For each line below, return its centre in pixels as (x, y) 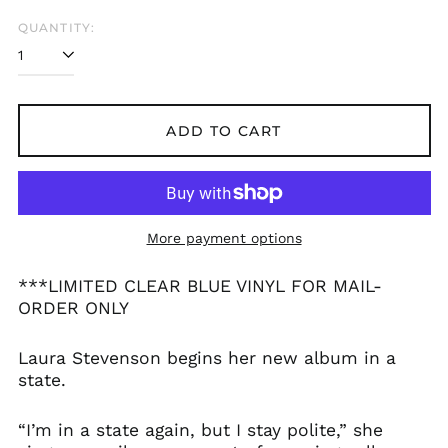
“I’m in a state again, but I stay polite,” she (200, 430)
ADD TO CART (224, 130)
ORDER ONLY (73, 308)
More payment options (224, 238)
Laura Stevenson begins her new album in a (206, 358)
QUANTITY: (56, 27)
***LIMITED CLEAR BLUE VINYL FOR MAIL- (199, 286)
